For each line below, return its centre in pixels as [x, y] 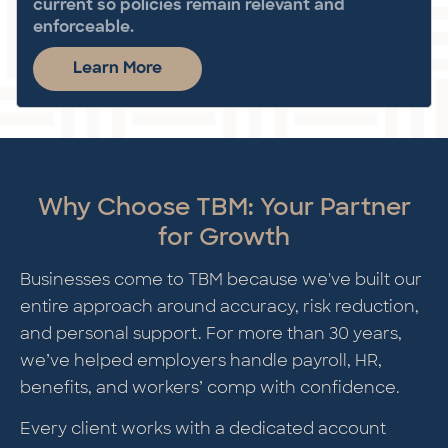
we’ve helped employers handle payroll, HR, [201, 360]
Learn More [117, 68]
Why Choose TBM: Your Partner [224, 206]
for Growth [224, 236]
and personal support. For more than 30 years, [211, 333]
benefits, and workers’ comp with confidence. [210, 387]
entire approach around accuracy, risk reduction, [219, 306]
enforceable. [83, 27]
